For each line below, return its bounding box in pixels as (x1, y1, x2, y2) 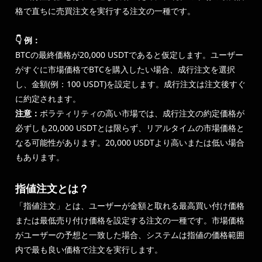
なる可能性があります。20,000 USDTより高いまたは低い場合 (15, 139, 244, 146)
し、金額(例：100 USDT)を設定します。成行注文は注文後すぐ (15, 80, 246, 88)
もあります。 (15, 153, 64, 161)
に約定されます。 (15, 95, 81, 102)
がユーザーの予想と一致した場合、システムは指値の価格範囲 (15, 231, 244, 239)
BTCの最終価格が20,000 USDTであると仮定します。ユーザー (15, 51, 243, 58)
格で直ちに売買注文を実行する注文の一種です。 (15, 7, 195, 15)
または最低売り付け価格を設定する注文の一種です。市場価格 (15, 216, 244, 224)
